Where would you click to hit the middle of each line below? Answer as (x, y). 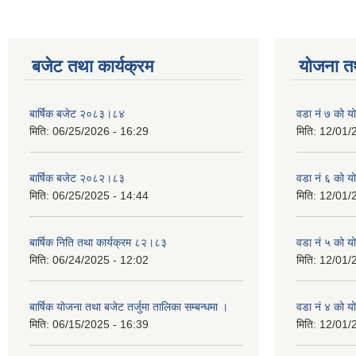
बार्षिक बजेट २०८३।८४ (77, 113)
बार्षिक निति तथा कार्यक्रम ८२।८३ (98, 242)
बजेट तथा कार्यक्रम (93, 66)
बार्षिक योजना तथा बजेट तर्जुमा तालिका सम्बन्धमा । (129, 306)
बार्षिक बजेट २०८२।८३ (77, 178)
